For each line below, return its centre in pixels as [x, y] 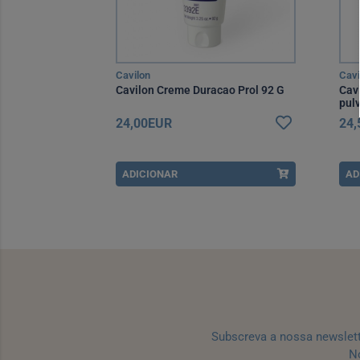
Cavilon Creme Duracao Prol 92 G [200, 90]
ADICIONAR [150, 174]
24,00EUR [144, 123]
